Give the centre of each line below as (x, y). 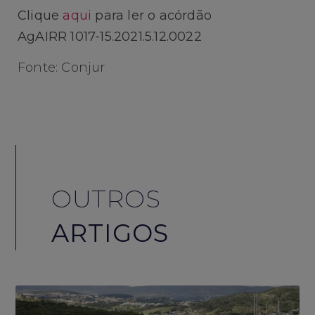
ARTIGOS (110, 233)
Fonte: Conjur (62, 68)
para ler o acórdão (152, 15)
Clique (40, 15)
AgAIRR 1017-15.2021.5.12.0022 (110, 36)
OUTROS (107, 198)
